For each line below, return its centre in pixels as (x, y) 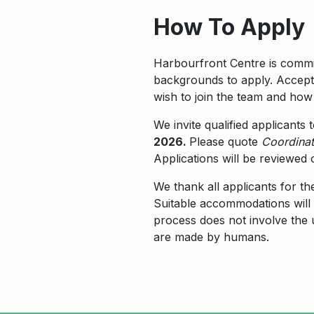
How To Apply (229, 27)
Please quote (225, 142)
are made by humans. (211, 237)
